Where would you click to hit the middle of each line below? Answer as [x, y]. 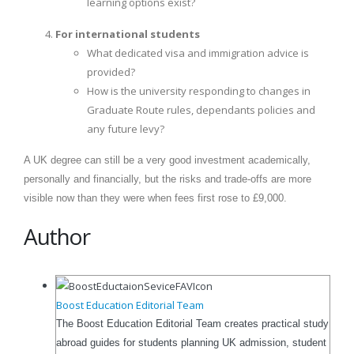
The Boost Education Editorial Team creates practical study [192, 324]
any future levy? [126, 128]
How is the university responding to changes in [199, 90]
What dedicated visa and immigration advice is [198, 53]
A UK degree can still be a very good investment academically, [167, 160]
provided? [111, 72]
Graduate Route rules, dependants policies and [201, 109]
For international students [128, 34]
